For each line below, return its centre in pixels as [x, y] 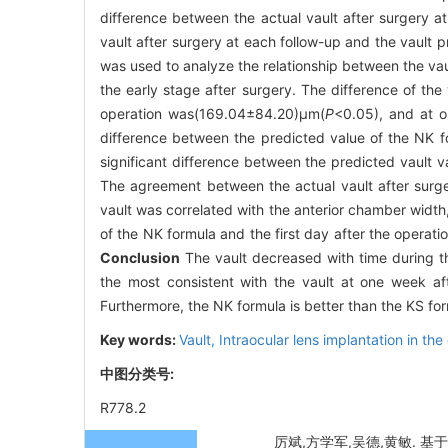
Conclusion [140, 257]
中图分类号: [138, 373]
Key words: [139, 339]
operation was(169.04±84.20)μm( [212, 113]
